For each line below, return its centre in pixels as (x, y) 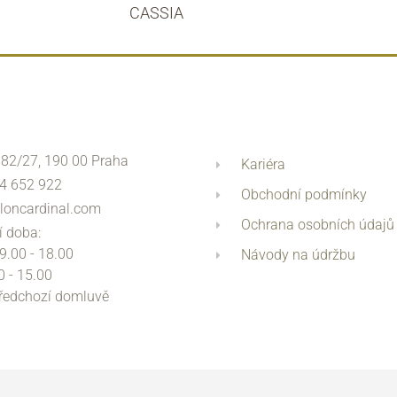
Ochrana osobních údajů (318, 225)
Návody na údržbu (299, 255)
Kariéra (264, 165)
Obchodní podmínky (304, 195)
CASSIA (157, 13)
